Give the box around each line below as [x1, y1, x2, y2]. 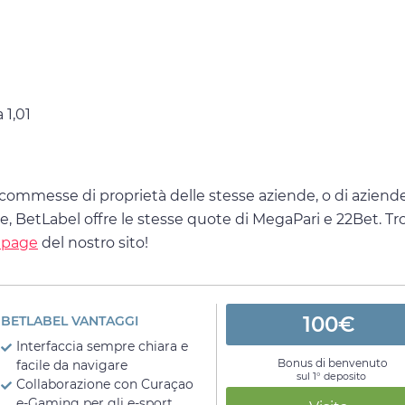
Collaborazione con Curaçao [16, 376, 194, 393]
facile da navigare [16, 357, 128, 374]
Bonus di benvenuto [278, 356, 389, 371]
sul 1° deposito [296, 370, 366, 383]
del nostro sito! [38, 233, 148, 251]
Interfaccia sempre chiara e [16, 338, 189, 355]
